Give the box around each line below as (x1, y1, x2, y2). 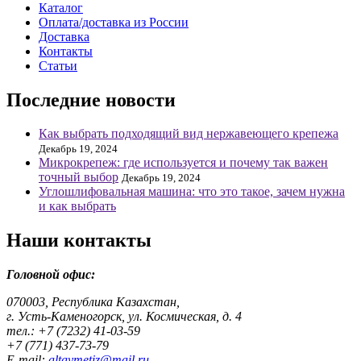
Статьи (39, 58, 77, 73)
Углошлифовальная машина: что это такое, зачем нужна (39, 185, 345, 199)
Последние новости (6, 89, 176, 110)
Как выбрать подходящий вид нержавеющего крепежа (39, 127, 338, 141)
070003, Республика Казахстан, (6, 295, 180, 309)
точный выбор (39, 170, 118, 185)
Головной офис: (6, 268, 95, 282)
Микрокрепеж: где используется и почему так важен (39, 156, 328, 170)
